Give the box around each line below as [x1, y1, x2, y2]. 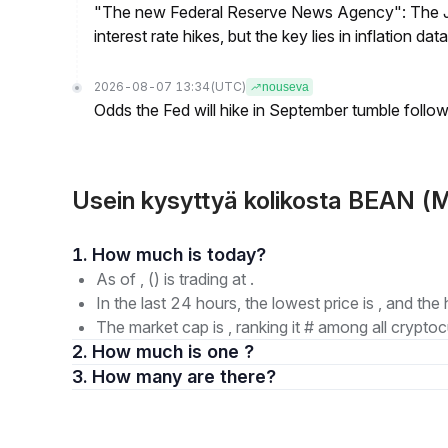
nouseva [262, 80, 309, 94]
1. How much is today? [207, 244, 266, 265]
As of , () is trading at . [96, 269, 254, 289]
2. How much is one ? [92, 341, 254, 362]
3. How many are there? [187, 366, 276, 387]
